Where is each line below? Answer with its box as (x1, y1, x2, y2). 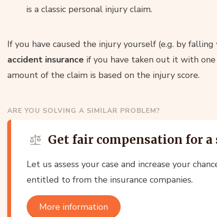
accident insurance (7, 53, 84, 65)
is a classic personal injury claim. (26, 3, 152, 15)
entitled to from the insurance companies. (27, 173, 193, 186)
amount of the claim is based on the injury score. (7, 69, 200, 81)
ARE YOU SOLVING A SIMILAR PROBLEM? (7, 106, 160, 115)
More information (39, 201, 108, 213)
